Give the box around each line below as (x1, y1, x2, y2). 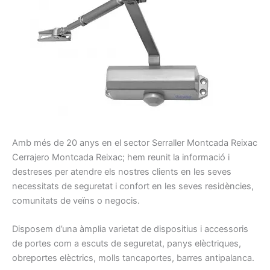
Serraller (152, 137, 184, 148)
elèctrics (60, 253, 93, 264)
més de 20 (34, 137, 77, 148)
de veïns (60, 195, 95, 206)
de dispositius (141, 224, 198, 235)
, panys (162, 238, 192, 250)
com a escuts (54, 238, 108, 250)
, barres (172, 253, 202, 264)
